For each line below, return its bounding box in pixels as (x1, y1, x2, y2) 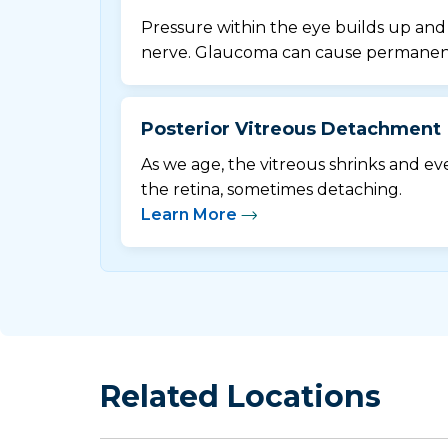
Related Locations (100, 377, 381, 415)
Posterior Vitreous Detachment (141, 117, 441, 140)
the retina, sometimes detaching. (141, 179, 402, 199)
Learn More (141, 204, 237, 224)
